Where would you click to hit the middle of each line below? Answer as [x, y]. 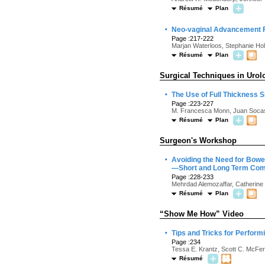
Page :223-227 [193, 104]
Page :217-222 [193, 38]
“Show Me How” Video [202, 214]
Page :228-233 [193, 177]
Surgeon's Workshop [198, 140]
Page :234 [186, 242]
